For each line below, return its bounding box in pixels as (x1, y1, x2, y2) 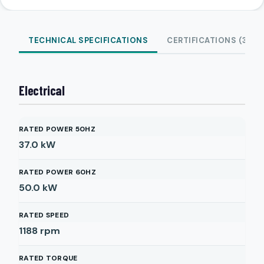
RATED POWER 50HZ (19, 124, 95, 134)
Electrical (19, 82, 65, 98)
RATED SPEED (19, 210, 70, 220)
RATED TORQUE (19, 253, 78, 263)
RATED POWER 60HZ (19, 167, 96, 177)
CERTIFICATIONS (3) (167, 35, 250, 45)
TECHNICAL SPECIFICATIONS (28, 35, 148, 45)
